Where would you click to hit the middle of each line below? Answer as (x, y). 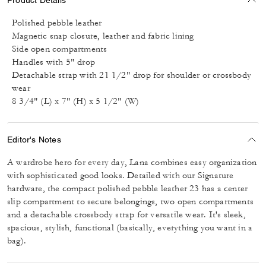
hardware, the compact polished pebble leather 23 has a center (128, 189)
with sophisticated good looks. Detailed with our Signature (121, 175)
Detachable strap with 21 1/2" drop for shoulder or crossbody (132, 75)
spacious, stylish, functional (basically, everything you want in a (130, 228)
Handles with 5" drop (53, 62)
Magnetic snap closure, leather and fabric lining (103, 36)
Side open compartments (60, 49)
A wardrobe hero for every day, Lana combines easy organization (132, 162)
